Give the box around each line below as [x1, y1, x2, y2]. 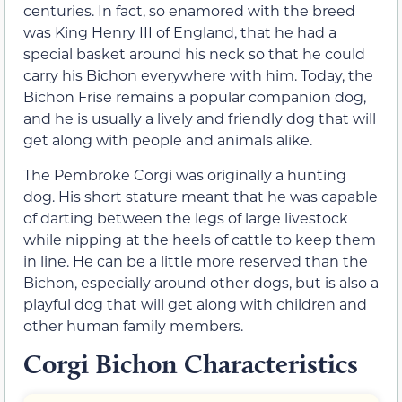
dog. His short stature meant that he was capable [23, 186, 378, 205]
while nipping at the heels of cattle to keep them [23, 229, 376, 249]
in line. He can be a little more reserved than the [23, 250, 368, 270]
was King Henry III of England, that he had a [23, 22, 336, 42]
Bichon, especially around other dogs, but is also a [23, 272, 379, 292]
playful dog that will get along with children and [23, 293, 367, 313]
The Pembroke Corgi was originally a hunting [23, 164, 346, 184]
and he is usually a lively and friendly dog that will [23, 109, 376, 128]
